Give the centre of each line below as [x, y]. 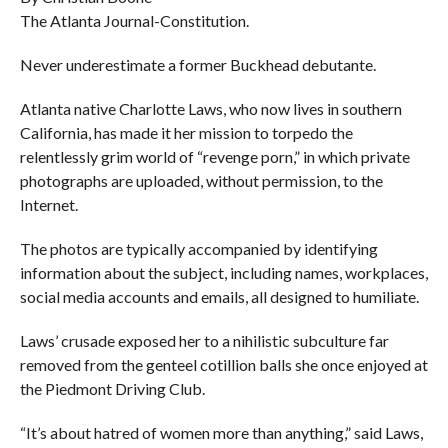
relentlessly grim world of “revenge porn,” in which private [214, 157]
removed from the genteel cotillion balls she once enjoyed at [223, 365]
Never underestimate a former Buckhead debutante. [197, 65]
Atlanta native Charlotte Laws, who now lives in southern [210, 109]
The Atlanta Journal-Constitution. [134, 21]
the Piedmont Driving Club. [112, 389]
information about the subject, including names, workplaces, [223, 273]
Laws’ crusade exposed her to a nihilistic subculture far [204, 341]
